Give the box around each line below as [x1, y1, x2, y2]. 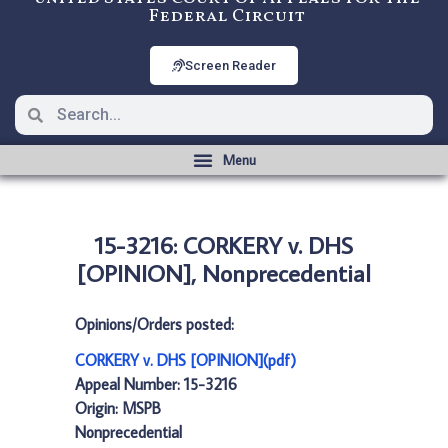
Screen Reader [185, 58, 276, 73]
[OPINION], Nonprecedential [77, 257, 371, 288]
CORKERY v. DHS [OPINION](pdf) [75, 350, 296, 370]
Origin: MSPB [75, 398, 161, 418]
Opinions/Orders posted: [75, 314, 234, 334]
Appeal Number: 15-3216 [75, 374, 237, 394]
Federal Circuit [148, 4, 305, 29]
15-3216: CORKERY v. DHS [95, 229, 353, 260]
